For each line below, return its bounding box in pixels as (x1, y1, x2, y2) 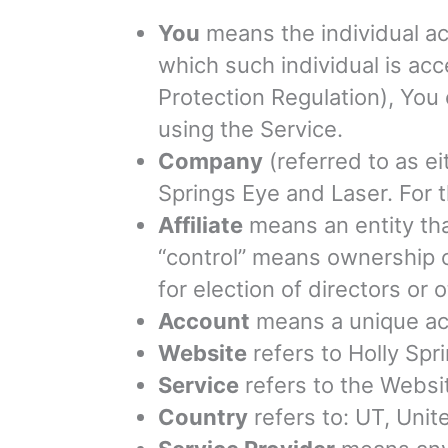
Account (158, 308, 250, 335)
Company (158, 148, 263, 175)
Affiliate (158, 212, 243, 239)
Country (158, 404, 248, 431)
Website (158, 340, 247, 367)
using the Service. (158, 116, 343, 143)
